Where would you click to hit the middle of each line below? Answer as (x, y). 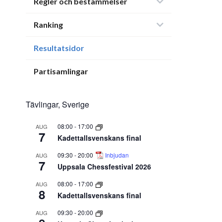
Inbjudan (117, 155)
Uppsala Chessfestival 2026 (104, 166)
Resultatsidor (59, 48)
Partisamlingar (61, 71)
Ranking (48, 25)
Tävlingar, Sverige (57, 104)
